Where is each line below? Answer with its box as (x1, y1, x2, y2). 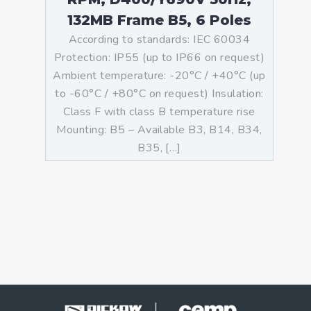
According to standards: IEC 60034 (68, 32, 251, 47)
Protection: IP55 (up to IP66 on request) (53, 50, 265, 65)
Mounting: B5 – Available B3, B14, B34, (56, 122, 262, 137)
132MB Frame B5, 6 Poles (67, 12, 251, 28)
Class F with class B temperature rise (63, 104, 255, 119)
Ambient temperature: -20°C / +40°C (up (53, 68, 266, 83)
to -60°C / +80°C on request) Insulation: (55, 86, 264, 101)
